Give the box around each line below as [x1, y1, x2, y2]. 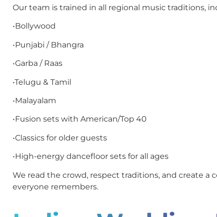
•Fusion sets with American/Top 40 [13, 114, 147, 124]
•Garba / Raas [13, 59, 62, 68]
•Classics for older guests [13, 133, 107, 142]
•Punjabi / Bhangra [13, 40, 84, 49]
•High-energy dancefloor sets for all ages [13, 152, 169, 161]
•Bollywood [13, 21, 56, 31]
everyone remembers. [13, 182, 98, 191]
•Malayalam [13, 96, 56, 105]
